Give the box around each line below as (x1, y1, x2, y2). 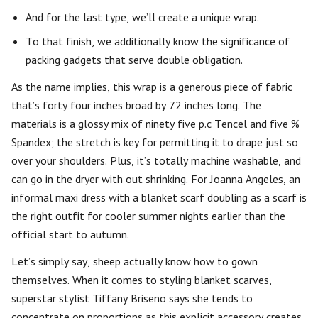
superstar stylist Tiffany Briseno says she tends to (11, 291, 253, 305)
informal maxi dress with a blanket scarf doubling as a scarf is (11, 190, 307, 204)
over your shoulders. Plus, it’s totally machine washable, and (11, 153, 301, 168)
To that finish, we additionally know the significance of (26, 34, 290, 48)
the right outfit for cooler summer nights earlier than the (11, 209, 285, 223)
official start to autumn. (11, 227, 129, 241)
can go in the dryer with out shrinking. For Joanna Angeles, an (11, 172, 300, 186)
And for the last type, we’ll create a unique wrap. (26, 10, 259, 24)
